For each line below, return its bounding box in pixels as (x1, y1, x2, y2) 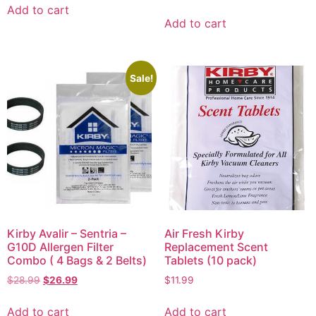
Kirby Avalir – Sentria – (7, 226, 126, 241)
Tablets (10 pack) (164, 253, 257, 268)
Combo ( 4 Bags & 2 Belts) (7, 253, 147, 268)
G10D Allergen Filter (7, 240, 114, 255)
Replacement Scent (164, 240, 268, 255)
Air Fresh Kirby (164, 226, 244, 241)
